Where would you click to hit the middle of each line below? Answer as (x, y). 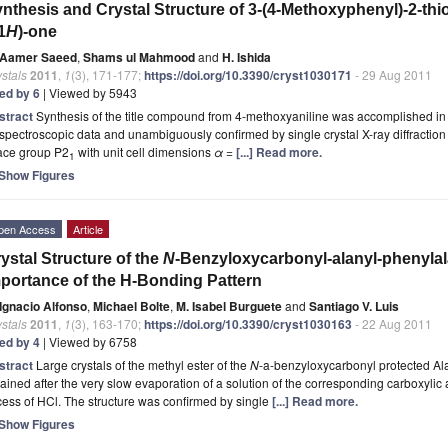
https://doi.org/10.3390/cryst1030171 (248, 74)
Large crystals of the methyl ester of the (143, 364)
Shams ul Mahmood (139, 56)
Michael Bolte (131, 305)
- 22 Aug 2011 (392, 323)
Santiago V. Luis (354, 305)
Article (88, 228)
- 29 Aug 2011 (392, 74)
